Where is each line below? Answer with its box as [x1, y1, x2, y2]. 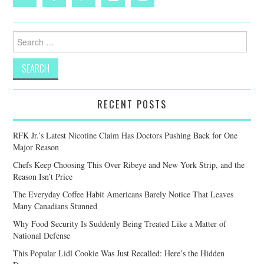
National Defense [13, 229, 71, 241]
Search [12, 30, 35, 42]
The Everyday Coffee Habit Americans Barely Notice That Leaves [13, 188, 234, 200]
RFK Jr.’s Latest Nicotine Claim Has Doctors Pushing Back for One [13, 129, 238, 141]
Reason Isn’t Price [13, 170, 73, 182]
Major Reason [13, 141, 60, 153]
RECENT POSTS [97, 96, 167, 111]
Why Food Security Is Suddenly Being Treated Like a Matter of [13, 217, 227, 229]
